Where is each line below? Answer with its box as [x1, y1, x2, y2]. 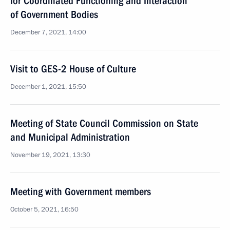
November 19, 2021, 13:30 [10, 150, 90, 160]
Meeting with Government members [10, 185, 151, 198]
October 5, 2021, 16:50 [10, 205, 79, 214]
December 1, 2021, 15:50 [10, 82, 86, 91]
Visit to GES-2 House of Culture [10, 63, 136, 75]
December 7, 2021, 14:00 [10, 28, 86, 37]
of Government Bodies [10, 8, 98, 21]
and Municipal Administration [10, 131, 130, 143]
